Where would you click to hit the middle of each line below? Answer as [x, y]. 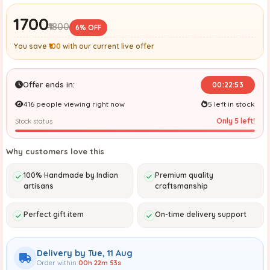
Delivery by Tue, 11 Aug [85, 253]
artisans [39, 186]
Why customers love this [55, 151]
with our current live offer [108, 46]
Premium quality [184, 175]
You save [31, 46]
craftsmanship [181, 186]
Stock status [34, 121]
